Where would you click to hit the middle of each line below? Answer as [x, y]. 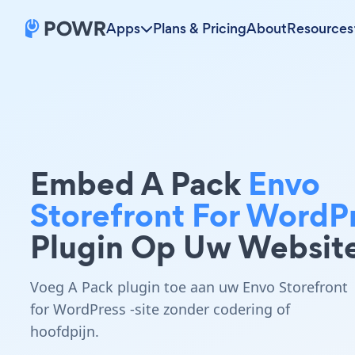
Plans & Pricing [200, 29]
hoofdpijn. [65, 331]
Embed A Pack [139, 183]
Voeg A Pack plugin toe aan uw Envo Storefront [189, 287]
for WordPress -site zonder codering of [160, 309]
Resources [320, 29]
